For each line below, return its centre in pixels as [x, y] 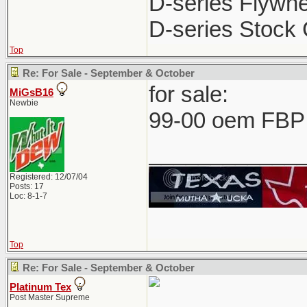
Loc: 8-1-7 [28, 196]
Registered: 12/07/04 [49, 177]
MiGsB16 [32, 93]
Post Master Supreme [50, 297]
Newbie [24, 103]
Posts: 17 [27, 186]
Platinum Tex [40, 287]
